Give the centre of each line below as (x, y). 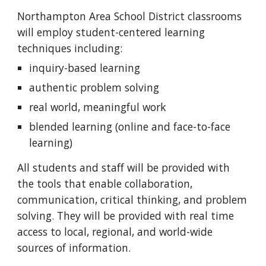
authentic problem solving (94, 87)
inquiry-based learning (85, 68)
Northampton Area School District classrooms (130, 16)
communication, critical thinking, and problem (132, 199)
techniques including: (70, 48)
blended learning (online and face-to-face (130, 126)
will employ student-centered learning (111, 32)
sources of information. (76, 248)
